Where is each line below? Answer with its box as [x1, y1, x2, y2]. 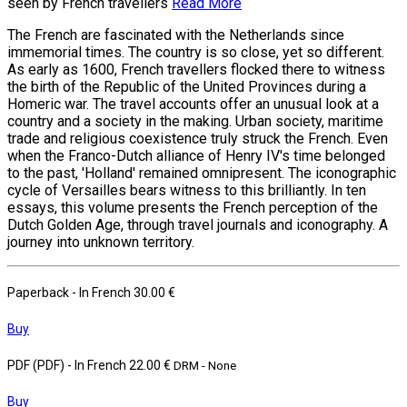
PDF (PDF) [7, 357, 67, 372]
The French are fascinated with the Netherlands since [7, 25, 344, 44]
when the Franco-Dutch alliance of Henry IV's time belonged [7, 146, 385, 164]
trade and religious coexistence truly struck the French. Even [7, 129, 388, 147]
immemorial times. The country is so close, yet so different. [7, 43, 384, 61]
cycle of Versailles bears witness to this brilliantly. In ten [7, 181, 366, 199]
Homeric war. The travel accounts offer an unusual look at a [7, 94, 379, 113]
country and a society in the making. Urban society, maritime [7, 112, 383, 130]
